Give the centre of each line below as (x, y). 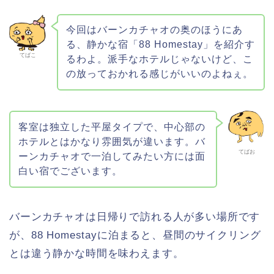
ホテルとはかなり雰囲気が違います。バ (112, 141)
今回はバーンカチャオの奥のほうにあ (154, 30)
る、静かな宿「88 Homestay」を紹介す (160, 45)
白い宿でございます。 (70, 171)
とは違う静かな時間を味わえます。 (97, 253)
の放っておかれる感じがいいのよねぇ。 (159, 74)
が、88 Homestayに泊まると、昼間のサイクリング (135, 235)
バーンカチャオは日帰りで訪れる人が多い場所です (135, 217)
